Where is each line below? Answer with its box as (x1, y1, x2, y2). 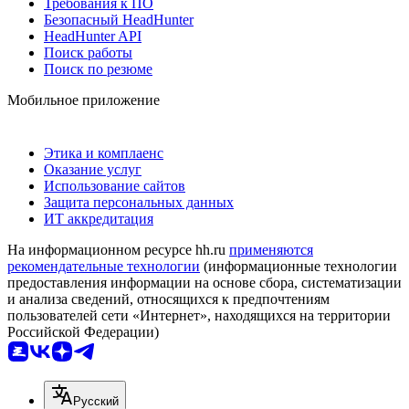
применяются (229, 241, 313, 257)
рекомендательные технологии (7, 257, 200, 274)
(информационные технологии (200, 257, 397, 274)
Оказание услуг (44, 161, 142, 177)
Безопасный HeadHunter (44, 11, 194, 27)
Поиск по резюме (44, 60, 152, 77)
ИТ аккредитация (44, 210, 153, 226)
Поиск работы (44, 44, 132, 60)
